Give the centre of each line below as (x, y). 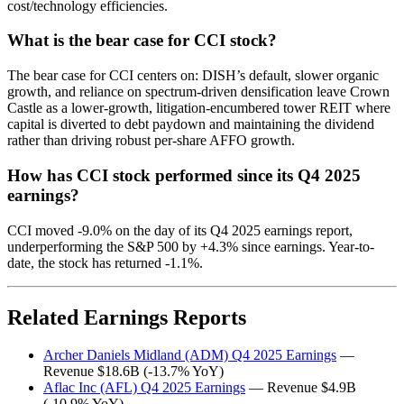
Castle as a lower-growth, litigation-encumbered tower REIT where (199, 108)
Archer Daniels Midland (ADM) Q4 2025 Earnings (190, 355)
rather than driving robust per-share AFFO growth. (151, 141)
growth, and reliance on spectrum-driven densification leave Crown (198, 92)
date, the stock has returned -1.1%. (105, 262)
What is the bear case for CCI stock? (142, 41)
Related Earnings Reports (127, 317)
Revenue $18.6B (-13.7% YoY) (133, 372)
